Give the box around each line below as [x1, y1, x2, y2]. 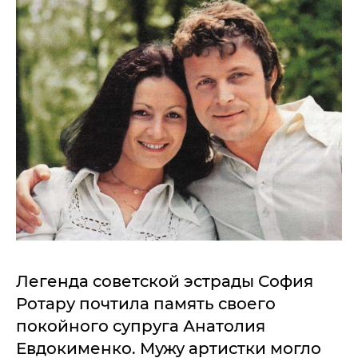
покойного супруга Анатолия [16, 316, 265, 336]
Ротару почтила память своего [16, 293, 276, 313]
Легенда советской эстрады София [16, 271, 313, 291]
